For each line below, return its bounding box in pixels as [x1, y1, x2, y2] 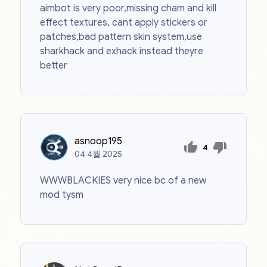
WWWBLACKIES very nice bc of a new [40, 175, 207, 187]
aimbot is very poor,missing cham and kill [40, 2, 217, 15]
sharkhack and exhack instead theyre [40, 45, 204, 58]
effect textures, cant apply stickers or [40, 17, 208, 29]
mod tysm [40, 189, 84, 201]
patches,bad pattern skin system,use [40, 31, 203, 44]
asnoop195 [74, 135, 123, 148]
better [40, 60, 68, 72]
